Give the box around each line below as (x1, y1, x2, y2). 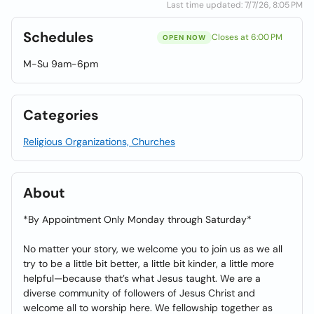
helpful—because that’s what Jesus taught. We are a (23, 272, 261, 285)
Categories (23, 106, 99, 124)
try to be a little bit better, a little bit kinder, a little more (23, 257, 274, 270)
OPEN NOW (163, 32, 206, 42)
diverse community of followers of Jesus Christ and (23, 287, 255, 299)
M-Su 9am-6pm (23, 57, 98, 70)
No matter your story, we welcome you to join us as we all (23, 243, 282, 255)
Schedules (23, 28, 94, 46)
